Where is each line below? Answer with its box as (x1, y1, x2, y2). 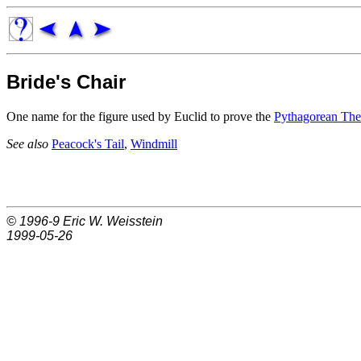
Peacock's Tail (52, 136, 124, 151)
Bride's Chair (6, 70, 126, 93)
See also (6, 136, 52, 151)
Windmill (131, 136, 177, 151)
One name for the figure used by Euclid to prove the (6, 109, 274, 123)
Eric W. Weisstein (63, 214, 163, 228)
